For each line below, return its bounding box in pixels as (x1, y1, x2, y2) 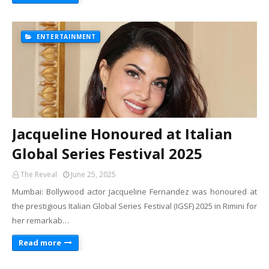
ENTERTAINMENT (34, 32, 97, 41)
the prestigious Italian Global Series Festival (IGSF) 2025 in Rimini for (12, 201, 257, 211)
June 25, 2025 (71, 169, 116, 180)
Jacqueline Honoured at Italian (12, 124, 232, 144)
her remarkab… (12, 215, 69, 226)
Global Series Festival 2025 (12, 144, 202, 163)
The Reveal (20, 169, 57, 180)
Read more (19, 237, 61, 248)
